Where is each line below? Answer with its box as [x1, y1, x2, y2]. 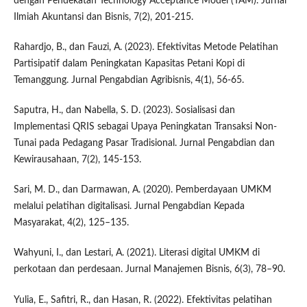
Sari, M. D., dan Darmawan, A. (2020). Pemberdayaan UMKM [13, 185, 271, 195]
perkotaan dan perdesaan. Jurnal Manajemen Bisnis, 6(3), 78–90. [13, 265, 285, 275]
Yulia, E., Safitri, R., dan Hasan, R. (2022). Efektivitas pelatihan [13, 295, 272, 305]
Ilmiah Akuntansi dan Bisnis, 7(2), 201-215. [13, 12, 193, 23]
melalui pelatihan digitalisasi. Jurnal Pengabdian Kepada [13, 201, 245, 212]
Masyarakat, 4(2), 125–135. [13, 218, 129, 228]
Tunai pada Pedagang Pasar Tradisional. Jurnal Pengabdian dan [13, 138, 275, 149]
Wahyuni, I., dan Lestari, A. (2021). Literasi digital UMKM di [13, 248, 260, 258]
